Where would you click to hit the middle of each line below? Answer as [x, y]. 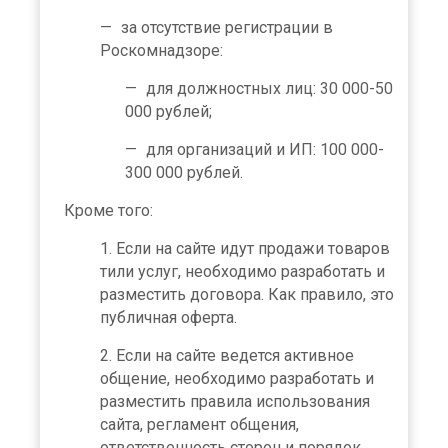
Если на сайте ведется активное [235, 355]
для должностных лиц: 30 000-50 [269, 88]
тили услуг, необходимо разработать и [242, 271]
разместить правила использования [235, 401]
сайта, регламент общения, [199, 424]
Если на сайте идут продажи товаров [253, 248]
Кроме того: [108, 210]
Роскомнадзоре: [161, 50]
